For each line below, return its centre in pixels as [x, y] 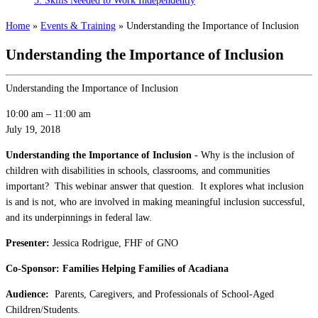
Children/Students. [43, 310]
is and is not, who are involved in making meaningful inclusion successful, [155, 202]
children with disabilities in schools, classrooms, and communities [138, 171]
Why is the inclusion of [248, 155]
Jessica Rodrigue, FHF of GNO [114, 243]
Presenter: [28, 243]
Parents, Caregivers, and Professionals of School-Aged [164, 295]
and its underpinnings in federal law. [79, 218]
